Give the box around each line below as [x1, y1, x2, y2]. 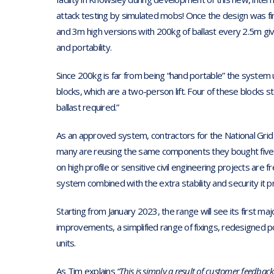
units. [56, 237, 76, 250]
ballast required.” [56, 101, 119, 114]
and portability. [56, 41, 111, 54]
